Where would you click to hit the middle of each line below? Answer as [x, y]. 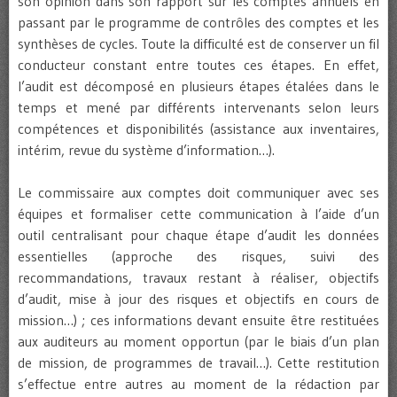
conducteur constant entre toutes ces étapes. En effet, [198, 65]
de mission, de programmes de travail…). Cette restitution [198, 363]
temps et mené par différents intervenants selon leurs [198, 108]
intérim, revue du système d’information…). [146, 150]
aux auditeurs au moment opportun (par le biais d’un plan [198, 342]
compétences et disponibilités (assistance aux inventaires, [198, 129]
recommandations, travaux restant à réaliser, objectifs [198, 278]
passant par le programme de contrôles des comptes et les [198, 23]
